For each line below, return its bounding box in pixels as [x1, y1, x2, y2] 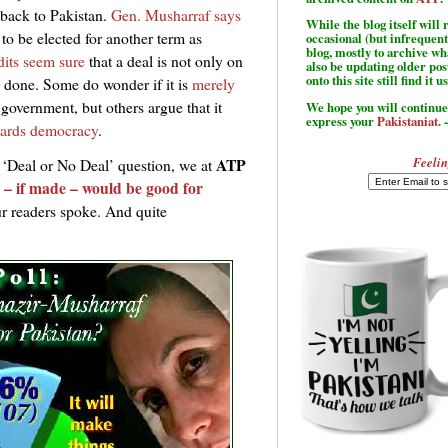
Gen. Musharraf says [111, 4, 241, 26]
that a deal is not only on [85, 50, 243, 72]
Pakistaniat [377, 112, 438, 131]
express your [306, 112, 377, 131]
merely [192, 73, 235, 95]
